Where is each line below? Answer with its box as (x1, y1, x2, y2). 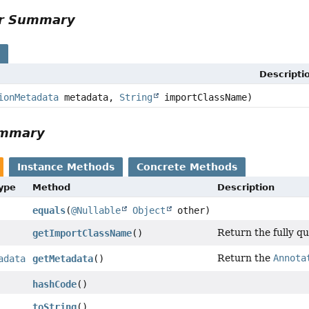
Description (217, 181, 275, 192)
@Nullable (71, 204, 121, 216)
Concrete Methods (137, 161, 238, 172)
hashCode (32, 278, 77, 290)
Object (132, 204, 166, 216)
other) (172, 204, 211, 216)
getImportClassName (32, 227, 132, 239)
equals (32, 204, 66, 216)
